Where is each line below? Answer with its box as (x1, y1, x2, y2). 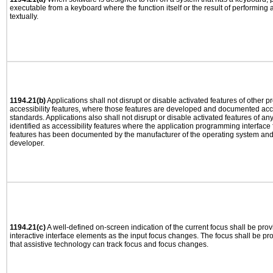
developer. (10, 139, 44, 147)
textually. (10, 12, 38, 21)
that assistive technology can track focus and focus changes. (10, 240, 208, 249)
